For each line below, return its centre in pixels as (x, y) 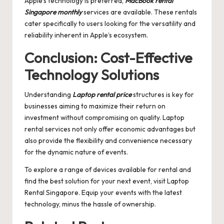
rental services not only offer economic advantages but (110, 129)
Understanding (48, 95)
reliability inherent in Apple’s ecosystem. (86, 35)
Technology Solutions (92, 75)
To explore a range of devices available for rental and (108, 170)
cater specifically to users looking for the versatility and (110, 24)
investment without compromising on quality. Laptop (104, 118)
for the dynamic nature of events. (76, 152)
